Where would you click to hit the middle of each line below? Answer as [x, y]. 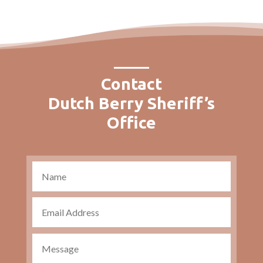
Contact [131, 83]
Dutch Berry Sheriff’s [131, 103]
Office [131, 122]
